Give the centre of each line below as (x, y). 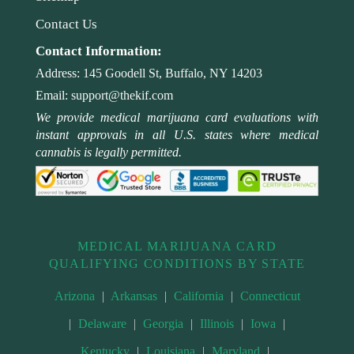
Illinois (217, 324)
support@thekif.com (122, 96)
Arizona (74, 296)
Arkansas (134, 296)
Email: (53, 96)
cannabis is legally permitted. (109, 153)
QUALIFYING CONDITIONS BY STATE (177, 264)
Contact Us (66, 24)
